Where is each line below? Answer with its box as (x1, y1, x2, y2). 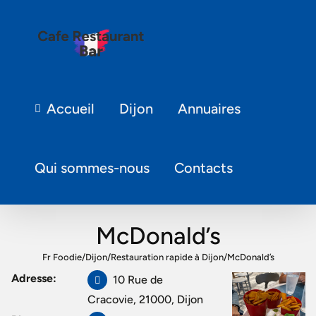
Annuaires (177, 100, 241, 117)
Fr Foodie (42, 251, 82, 262)
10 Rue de (113, 273, 164, 286)
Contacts (174, 159, 233, 176)
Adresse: (11, 272, 56, 285)
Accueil (46, 100, 95, 117)
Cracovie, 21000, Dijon (87, 293, 203, 307)
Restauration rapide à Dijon (110, 251, 224, 262)
